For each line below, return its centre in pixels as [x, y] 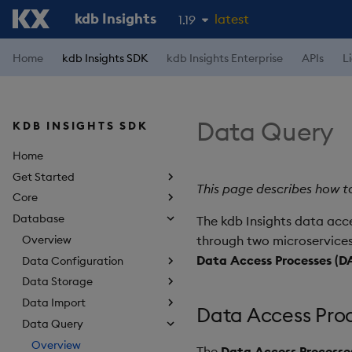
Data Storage [57, 282]
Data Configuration [73, 260]
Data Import [54, 303]
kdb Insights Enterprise [225, 58]
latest [232, 19]
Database [38, 219]
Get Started [44, 176]
